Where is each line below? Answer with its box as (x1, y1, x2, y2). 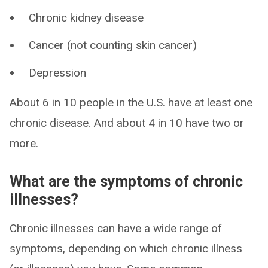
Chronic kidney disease (29, 11, 144, 25)
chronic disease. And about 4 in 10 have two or (10, 116, 244, 130)
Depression (29, 66, 86, 80)
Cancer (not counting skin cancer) (29, 38, 197, 52)
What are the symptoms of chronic (10, 173, 243, 190)
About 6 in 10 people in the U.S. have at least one (10, 96, 252, 109)
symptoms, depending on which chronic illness (10, 242, 242, 255)
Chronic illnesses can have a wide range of (10, 221, 222, 235)
